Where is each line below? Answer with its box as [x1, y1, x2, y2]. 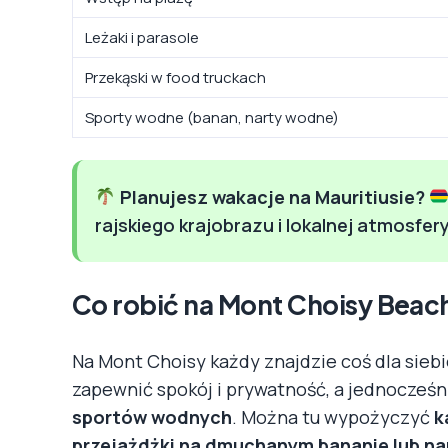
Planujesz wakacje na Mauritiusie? [119, 184, 425, 209]
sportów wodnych [72, 404, 232, 429]
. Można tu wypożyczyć [232, 404, 434, 429]
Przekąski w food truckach [85, 66, 266, 88]
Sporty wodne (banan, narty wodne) [85, 106, 339, 128]
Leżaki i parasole [85, 26, 199, 48]
